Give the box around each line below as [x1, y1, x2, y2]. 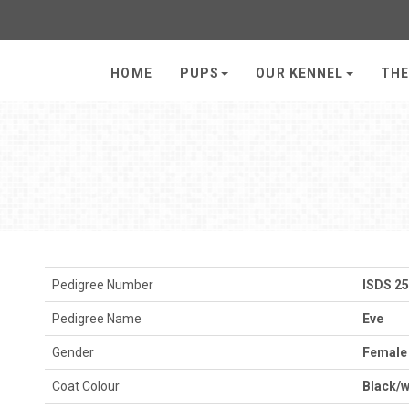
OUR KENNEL [256, 66, 344, 80]
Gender [52, 344, 94, 360]
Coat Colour [52, 378, 120, 393]
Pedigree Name [52, 310, 142, 326]
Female [362, 344, 407, 360]
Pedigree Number [52, 277, 153, 292]
